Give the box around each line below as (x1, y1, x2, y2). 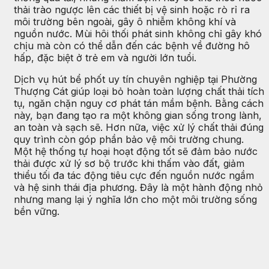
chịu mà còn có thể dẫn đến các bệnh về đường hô (14, 40, 250, 52)
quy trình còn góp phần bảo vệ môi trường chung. (14, 133, 244, 146)
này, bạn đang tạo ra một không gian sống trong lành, (14, 109, 262, 122)
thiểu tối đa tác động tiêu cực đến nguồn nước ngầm (14, 169, 254, 182)
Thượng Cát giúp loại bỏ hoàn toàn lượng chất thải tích (14, 85, 264, 98)
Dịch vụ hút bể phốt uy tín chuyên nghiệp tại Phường (14, 73, 257, 86)
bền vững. (14, 205, 59, 218)
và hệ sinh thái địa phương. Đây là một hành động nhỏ (14, 181, 263, 194)
